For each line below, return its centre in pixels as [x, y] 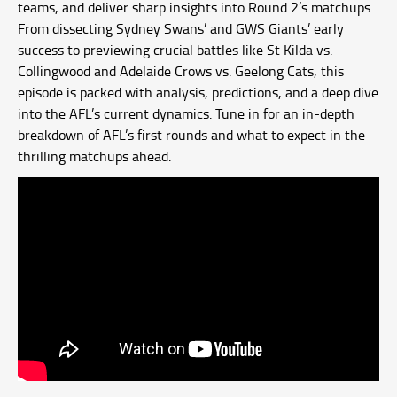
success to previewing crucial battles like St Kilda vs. [175, 50]
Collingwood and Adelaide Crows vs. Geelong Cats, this [181, 71]
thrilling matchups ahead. [94, 156]
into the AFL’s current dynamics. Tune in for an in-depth [186, 113]
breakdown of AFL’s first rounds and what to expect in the [191, 135]
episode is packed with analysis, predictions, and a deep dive [198, 92]
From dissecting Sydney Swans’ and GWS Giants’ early [181, 28]
